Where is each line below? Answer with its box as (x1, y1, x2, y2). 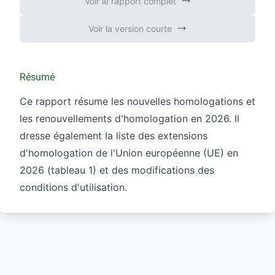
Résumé (20, 71, 55, 83)
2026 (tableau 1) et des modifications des (20, 163, 214, 176)
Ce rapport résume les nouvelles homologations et (20, 95, 255, 107)
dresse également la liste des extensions (20, 129, 207, 142)
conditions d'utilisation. (20, 180, 127, 193)
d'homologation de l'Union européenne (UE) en (20, 146, 238, 159)
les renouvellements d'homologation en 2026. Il (20, 112, 239, 125)
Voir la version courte (88, 23, 172, 34)
